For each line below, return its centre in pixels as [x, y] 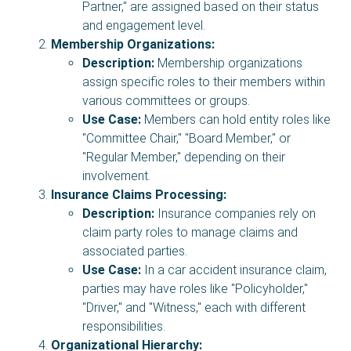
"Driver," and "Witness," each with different [194, 307]
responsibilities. [124, 326]
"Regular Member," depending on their [184, 157]
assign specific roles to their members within [204, 81]
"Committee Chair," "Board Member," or [186, 138]
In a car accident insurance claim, [234, 270]
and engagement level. [144, 25]
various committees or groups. [166, 100]
